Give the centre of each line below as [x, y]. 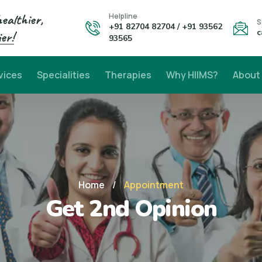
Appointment [154, 185]
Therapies [128, 75]
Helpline [123, 16]
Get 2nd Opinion [131, 209]
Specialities [63, 75]
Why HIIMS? [192, 75]
